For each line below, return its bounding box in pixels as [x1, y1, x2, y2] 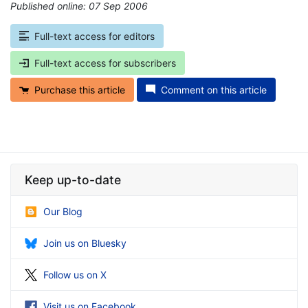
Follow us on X [43, 268, 107, 280]
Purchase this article [34, 83, 125, 96]
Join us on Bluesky [43, 236, 126, 249]
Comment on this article [161, 83, 267, 96]
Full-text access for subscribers [34, 56, 176, 69]
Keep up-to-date [25, 172, 121, 187]
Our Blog [43, 205, 82, 217]
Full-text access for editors [34, 30, 155, 42]
